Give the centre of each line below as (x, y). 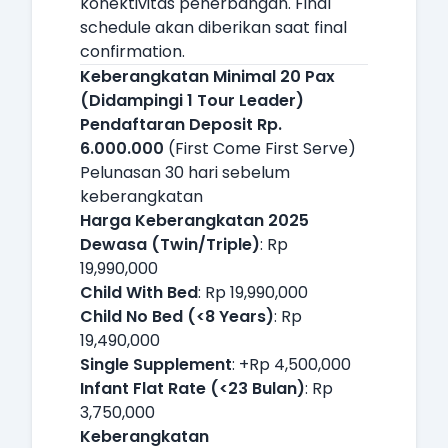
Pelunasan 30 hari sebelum (185, 172)
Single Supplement (156, 364)
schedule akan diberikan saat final (213, 27)
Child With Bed (139, 292)
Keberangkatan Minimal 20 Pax (207, 76)
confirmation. (132, 51)
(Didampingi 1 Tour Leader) (192, 100)
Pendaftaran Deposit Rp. (181, 124)
